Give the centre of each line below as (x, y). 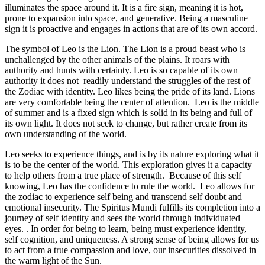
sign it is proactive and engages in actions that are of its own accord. (131, 28)
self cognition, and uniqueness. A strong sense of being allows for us (132, 239)
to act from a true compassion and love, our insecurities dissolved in (130, 250)
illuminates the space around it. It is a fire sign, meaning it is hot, (124, 7)
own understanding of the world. (66, 134)
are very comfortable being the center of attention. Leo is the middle (132, 102)
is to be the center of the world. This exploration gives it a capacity (128, 164)
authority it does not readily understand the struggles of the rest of (127, 80)
